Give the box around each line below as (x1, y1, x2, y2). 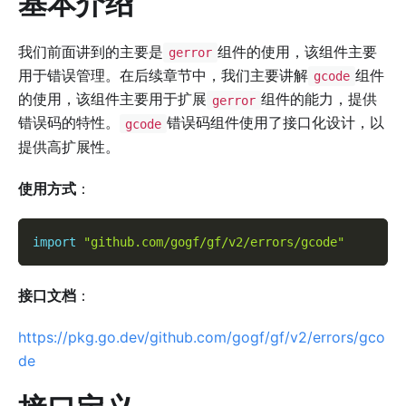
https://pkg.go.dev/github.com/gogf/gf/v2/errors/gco (18, 327, 385, 346)
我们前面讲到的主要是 (18, 43, 163, 62)
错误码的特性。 (18, 113, 120, 132)
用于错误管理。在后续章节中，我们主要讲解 (18, 66, 308, 85)
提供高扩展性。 (18, 137, 120, 156)
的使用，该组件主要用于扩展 (18, 90, 207, 109)
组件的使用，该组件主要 (217, 43, 377, 62)
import (33, 234, 76, 249)
